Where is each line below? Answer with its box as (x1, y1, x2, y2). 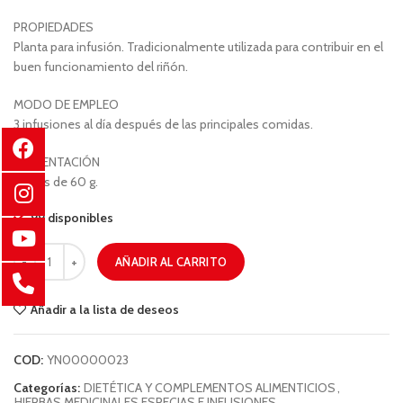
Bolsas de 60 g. (13, 174, 98, 190)
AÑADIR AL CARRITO (115, 255, 228, 269)
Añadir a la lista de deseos (31, 301, 179, 318)
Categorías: (13, 380, 83, 396)
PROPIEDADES (13, 19, 94, 35)
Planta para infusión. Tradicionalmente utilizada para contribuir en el (13, 39, 383, 55)
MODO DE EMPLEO (13, 96, 119, 112)
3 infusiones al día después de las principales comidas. (13, 116, 313, 132)
